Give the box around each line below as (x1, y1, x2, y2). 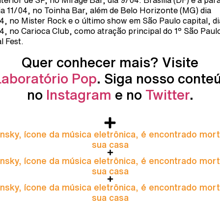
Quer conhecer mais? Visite (22, 55, 198, 69)
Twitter (145, 87, 190, 102)
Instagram (46, 87, 111, 102)
